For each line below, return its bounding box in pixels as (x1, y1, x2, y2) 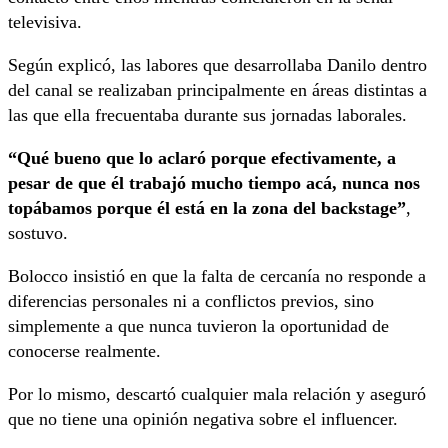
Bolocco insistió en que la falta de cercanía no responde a (8, 265, 426, 286)
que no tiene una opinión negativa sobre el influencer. (8, 408, 398, 429)
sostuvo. (8, 222, 68, 243)
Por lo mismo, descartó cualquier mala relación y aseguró (8, 383, 426, 404)
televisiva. (8, 11, 82, 32)
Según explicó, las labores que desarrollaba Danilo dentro (8, 54, 427, 75)
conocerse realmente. (8, 340, 161, 361)
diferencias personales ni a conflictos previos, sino (8, 290, 374, 311)
